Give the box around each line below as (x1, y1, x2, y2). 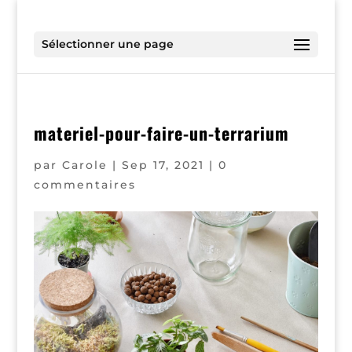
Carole (61, 158, 108, 172)
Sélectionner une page (41, 37, 174, 51)
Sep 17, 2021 (121, 158, 204, 172)
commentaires (33, 178, 136, 192)
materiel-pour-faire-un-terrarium (33, 120, 289, 145)
